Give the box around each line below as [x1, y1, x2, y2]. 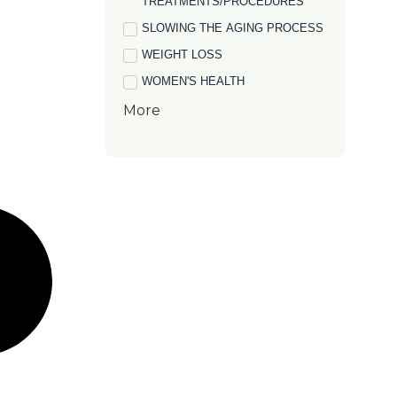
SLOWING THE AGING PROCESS [142, 21, 324, 35]
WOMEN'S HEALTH [142, 74, 245, 88]
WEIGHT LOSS [142, 48, 223, 61]
